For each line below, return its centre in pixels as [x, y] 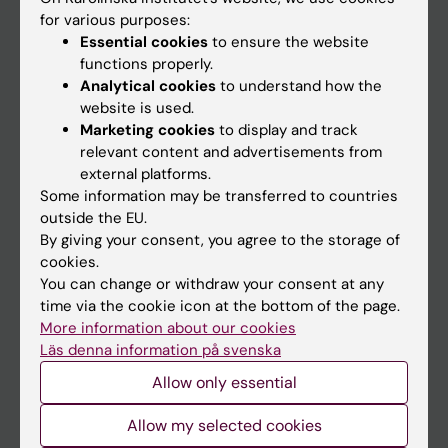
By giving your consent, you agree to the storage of [220, 240]
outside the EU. [93, 218]
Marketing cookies [147, 130]
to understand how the [299, 86]
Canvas [46, 185]
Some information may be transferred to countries [219, 196]
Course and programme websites [137, 284]
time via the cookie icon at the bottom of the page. [220, 306]
